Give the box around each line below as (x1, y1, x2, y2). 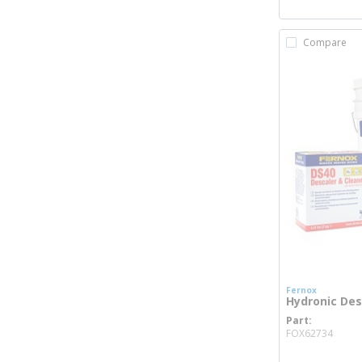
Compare (302, 36, 347, 49)
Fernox (285, 284, 317, 296)
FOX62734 (285, 326, 333, 340)
